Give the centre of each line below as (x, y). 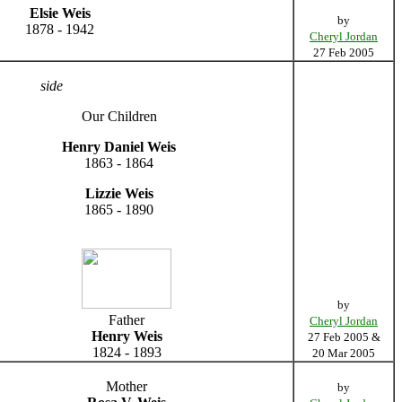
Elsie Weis (60, 13)
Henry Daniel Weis (119, 146)
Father (127, 319)
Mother (127, 386)
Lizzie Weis (119, 193)
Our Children (119, 116)
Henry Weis (127, 336)
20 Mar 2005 (344, 353)
